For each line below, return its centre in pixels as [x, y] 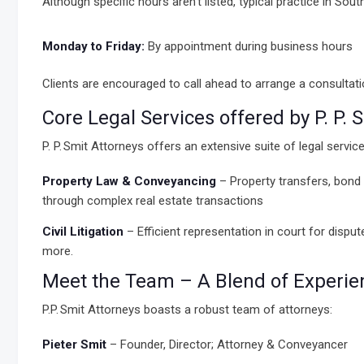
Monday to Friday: [93, 46]
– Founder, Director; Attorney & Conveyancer [227, 344]
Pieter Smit [74, 344]
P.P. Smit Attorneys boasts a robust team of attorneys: [187, 310]
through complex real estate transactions [153, 201]
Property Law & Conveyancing [129, 181]
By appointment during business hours [249, 46]
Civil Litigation [83, 232]
